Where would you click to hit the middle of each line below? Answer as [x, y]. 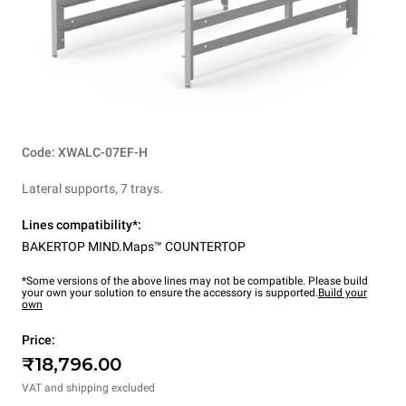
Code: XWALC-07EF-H [85, 152]
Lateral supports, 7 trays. [92, 188]
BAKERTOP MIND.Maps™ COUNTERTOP [134, 246]
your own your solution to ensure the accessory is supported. [170, 293]
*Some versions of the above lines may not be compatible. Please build [195, 281]
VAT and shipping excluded [88, 388]
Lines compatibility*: [82, 225]
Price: [39, 340]
